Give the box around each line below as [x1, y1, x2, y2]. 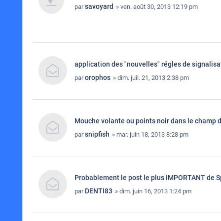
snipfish [85, 130, 110, 138]
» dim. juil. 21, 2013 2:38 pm [111, 74, 189, 81]
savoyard [85, 2, 113, 10]
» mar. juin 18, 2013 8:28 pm [110, 131, 188, 138]
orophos [85, 74, 110, 81]
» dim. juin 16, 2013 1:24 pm [113, 187, 191, 195]
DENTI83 [85, 187, 112, 195]
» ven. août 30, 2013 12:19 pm [114, 3, 198, 10]
